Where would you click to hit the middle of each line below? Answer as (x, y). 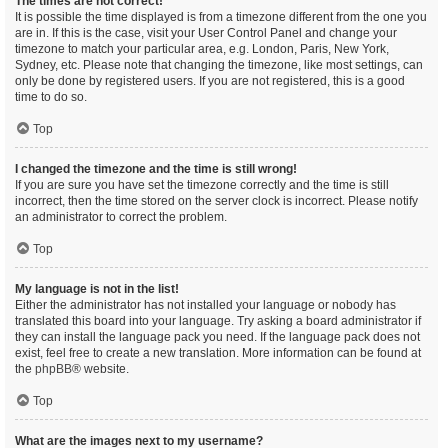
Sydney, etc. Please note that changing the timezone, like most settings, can (219, 65)
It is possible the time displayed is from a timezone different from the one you (221, 17)
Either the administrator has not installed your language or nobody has (205, 305)
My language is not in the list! (97, 289)
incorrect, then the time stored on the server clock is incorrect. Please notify (216, 201)
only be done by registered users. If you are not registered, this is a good (210, 81)
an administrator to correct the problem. (121, 217)
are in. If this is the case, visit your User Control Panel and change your (206, 33)
